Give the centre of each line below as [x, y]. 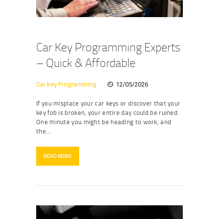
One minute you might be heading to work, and [104, 121]
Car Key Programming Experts [108, 47]
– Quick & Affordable [86, 62]
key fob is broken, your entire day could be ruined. [108, 112]
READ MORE [58, 156]
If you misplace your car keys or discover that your [109, 103]
